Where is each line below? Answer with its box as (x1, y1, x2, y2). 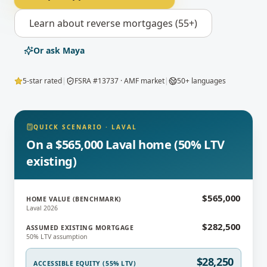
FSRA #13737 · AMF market (74, 76, 164, 86)
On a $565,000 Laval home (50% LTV (26, 136, 225, 153)
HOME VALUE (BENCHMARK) (26, 195, 122, 203)
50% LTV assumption (26, 232, 87, 241)
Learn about (29, 17, 86, 30)
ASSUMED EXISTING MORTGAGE (26, 223, 134, 232)
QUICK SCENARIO (33, 122, 103, 131)
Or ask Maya (33, 45, 85, 56)
